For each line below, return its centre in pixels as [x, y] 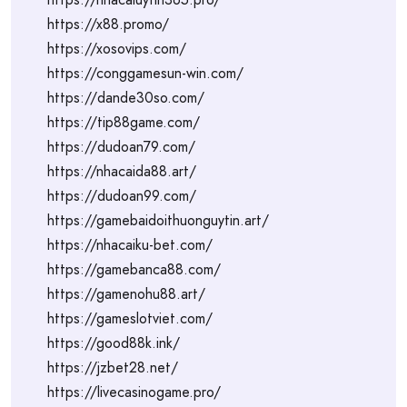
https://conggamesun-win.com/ [145, 73]
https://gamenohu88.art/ [126, 294]
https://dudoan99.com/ [122, 196]
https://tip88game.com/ [124, 122]
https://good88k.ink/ [114, 343]
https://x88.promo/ [108, 24]
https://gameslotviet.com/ [130, 318]
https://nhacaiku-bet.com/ [130, 245]
